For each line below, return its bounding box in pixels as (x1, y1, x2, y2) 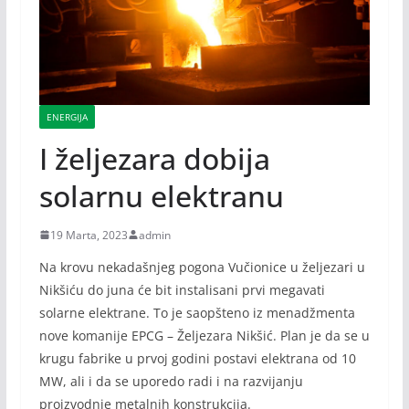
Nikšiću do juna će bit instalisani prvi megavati (38, 280, 325, 299)
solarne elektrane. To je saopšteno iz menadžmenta (38, 303, 355, 321)
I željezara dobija (38, 138, 270, 178)
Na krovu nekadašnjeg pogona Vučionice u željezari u (38, 257, 365, 276)
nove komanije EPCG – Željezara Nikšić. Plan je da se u (38, 326, 370, 344)
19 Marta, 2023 (49, 226, 128, 243)
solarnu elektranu (38, 175, 284, 215)
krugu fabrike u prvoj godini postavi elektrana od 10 (38, 349, 356, 367)
